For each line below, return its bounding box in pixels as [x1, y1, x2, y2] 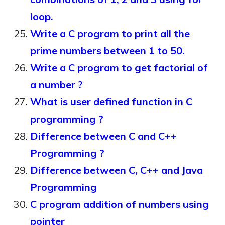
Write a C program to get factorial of [30, 61, 208, 74]
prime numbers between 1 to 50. [30, 44, 185, 57]
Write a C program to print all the [30, 27, 190, 40]
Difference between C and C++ [30, 130, 177, 142]
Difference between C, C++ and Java [30, 164, 203, 176]
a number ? [30, 78, 83, 91]
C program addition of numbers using [30, 198, 209, 210]
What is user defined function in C [30, 95, 192, 108]
